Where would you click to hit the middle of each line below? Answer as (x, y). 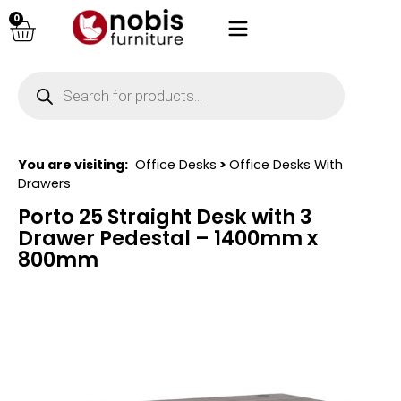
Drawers (44, 183)
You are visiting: (73, 165)
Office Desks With (286, 165)
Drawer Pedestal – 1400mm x (168, 239)
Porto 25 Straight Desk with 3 (165, 217)
